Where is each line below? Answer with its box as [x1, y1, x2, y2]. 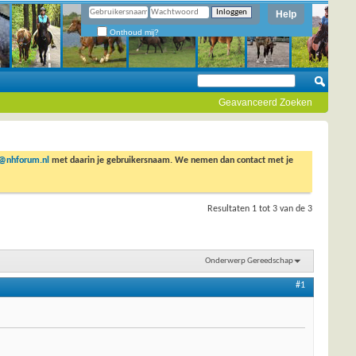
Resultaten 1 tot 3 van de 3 [207, 204, 312, 214]
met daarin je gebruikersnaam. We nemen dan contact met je [49, 156, 293, 165]
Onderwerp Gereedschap [205, 256, 293, 265]
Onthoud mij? [107, 27, 159, 37]
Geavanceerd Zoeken [219, 97, 312, 108]
